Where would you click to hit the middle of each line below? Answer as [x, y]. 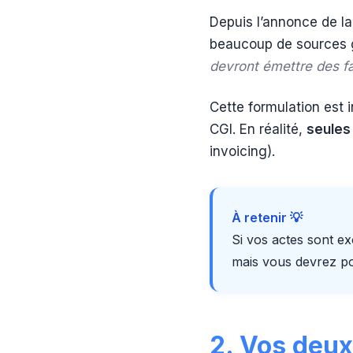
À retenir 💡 [267, 217]
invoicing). [242, 151]
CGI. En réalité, [258, 129]
